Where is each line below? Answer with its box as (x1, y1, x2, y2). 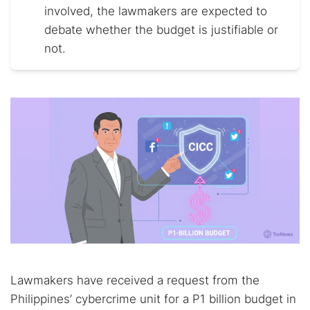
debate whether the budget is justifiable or (44, 23, 278, 37)
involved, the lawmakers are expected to (44, 4, 267, 18)
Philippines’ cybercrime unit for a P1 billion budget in (10, 292, 296, 306)
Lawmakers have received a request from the (10, 273, 259, 287)
